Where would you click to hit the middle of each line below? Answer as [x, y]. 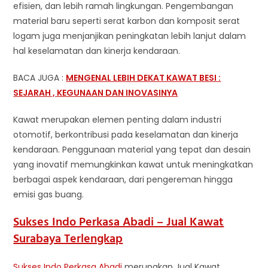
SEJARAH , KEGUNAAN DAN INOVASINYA [96, 93]
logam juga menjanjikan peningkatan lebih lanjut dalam [130, 36]
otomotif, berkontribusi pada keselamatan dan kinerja [126, 135]
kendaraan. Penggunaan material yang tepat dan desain [132, 150]
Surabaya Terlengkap [68, 239]
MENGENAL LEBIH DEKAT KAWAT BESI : [144, 78]
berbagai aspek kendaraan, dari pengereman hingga [123, 179]
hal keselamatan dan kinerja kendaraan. [97, 51]
